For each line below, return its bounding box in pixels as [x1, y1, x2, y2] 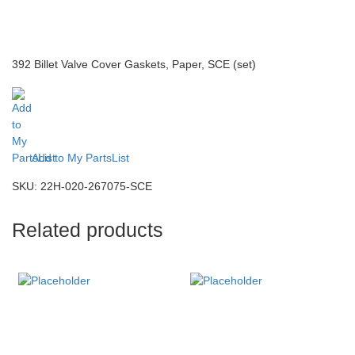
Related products [12, 219, 163, 241]
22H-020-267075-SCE [40, 180, 152, 193]
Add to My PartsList [32, 151, 129, 164]
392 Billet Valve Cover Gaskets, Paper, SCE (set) [12, 58, 256, 71]
